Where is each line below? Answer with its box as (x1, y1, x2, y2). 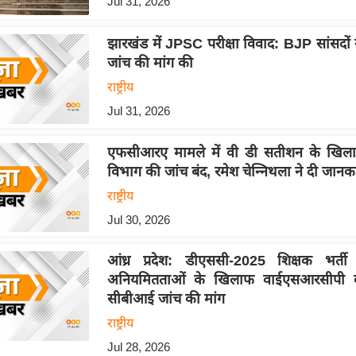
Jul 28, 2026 (106, 340, 170, 354)
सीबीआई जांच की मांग (106, 291, 225, 308)
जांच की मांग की (106, 54, 193, 71)
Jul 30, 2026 (106, 212, 170, 226)
